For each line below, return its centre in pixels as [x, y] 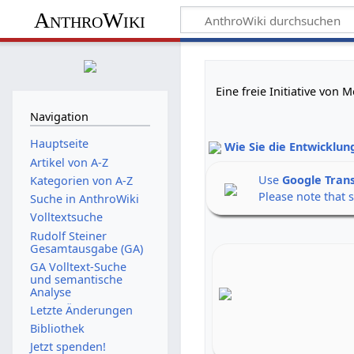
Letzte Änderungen [81, 311]
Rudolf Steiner [68, 235]
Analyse [50, 292]
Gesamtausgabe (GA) [86, 248]
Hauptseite [59, 144]
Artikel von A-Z [69, 162]
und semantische [76, 279]
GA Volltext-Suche [78, 266]
